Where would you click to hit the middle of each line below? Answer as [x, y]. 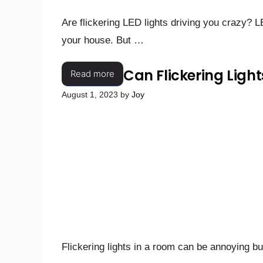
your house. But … [103, 41]
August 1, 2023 [90, 94]
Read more [92, 74]
